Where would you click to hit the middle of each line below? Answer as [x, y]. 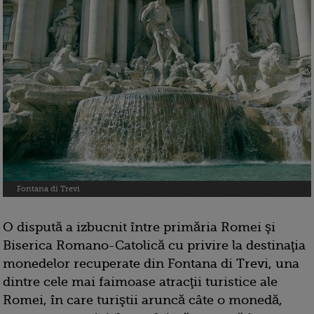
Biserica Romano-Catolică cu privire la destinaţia [154, 246]
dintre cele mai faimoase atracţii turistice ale [140, 282]
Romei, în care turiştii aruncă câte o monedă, [143, 300]
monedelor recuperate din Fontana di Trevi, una [151, 264]
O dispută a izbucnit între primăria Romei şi [139, 227]
